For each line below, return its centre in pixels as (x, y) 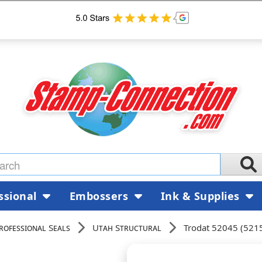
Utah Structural (127, 227)
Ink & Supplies (202, 196)
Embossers (100, 196)
